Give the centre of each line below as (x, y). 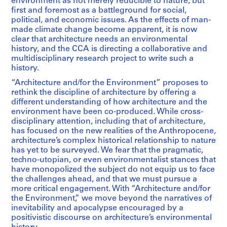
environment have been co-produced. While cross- (107, 112)
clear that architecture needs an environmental (99, 40)
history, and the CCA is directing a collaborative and (109, 49)
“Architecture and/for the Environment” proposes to (110, 83)
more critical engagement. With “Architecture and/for (111, 189)
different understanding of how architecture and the (109, 103)
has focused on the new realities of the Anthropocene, (113, 131)
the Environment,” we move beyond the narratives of (111, 199)
